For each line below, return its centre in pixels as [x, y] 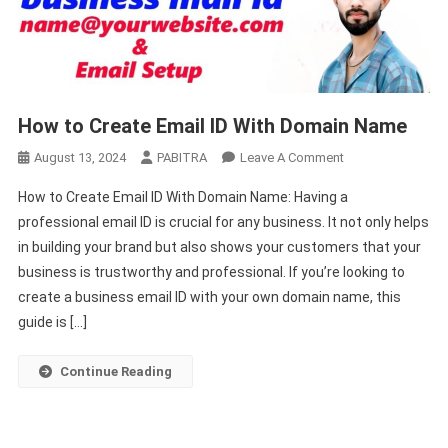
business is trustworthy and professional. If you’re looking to [211, 271]
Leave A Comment [291, 157]
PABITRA [181, 157]
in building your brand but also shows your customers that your [219, 246]
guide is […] [52, 321]
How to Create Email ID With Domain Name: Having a [182, 196]
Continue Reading [115, 371]
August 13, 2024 [79, 157]
